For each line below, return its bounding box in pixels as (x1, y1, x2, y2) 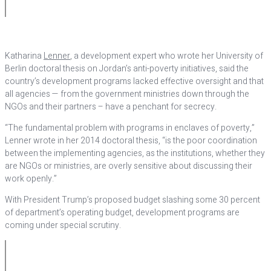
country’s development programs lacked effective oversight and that (5, 75, 264, 88)
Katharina (5, 50, 44, 62)
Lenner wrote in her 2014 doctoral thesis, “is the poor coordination (5, 134, 257, 147)
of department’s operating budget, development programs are (5, 206, 240, 219)
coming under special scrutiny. (5, 219, 121, 232)
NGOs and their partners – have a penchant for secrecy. (5, 100, 217, 113)
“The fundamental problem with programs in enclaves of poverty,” (5, 122, 255, 134)
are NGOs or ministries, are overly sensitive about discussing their (5, 160, 252, 172)
